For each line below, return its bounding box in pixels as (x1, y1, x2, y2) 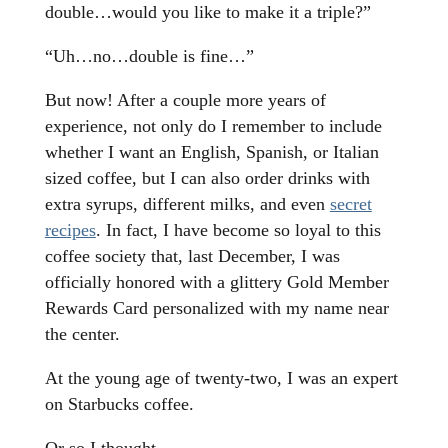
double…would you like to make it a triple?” (44, 2, 371, 23)
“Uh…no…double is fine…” (44, 46, 254, 67)
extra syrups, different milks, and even (44, 194, 330, 215)
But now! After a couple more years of (44, 90, 326, 111)
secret (329, 194, 372, 215)
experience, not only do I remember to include (44, 116, 382, 137)
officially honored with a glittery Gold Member (44, 272, 389, 293)
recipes (44, 220, 96, 241)
